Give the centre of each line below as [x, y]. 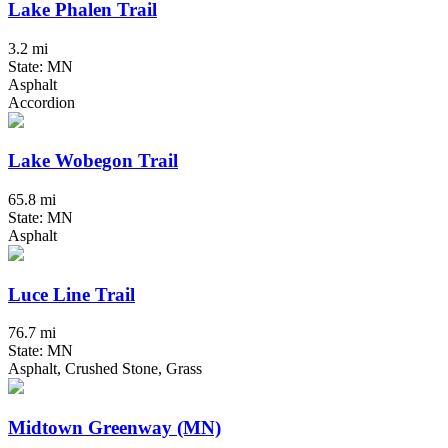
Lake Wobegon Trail [93, 161]
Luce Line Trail [71, 294]
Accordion [41, 102]
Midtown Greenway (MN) [114, 428]
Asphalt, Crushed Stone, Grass [105, 369]
